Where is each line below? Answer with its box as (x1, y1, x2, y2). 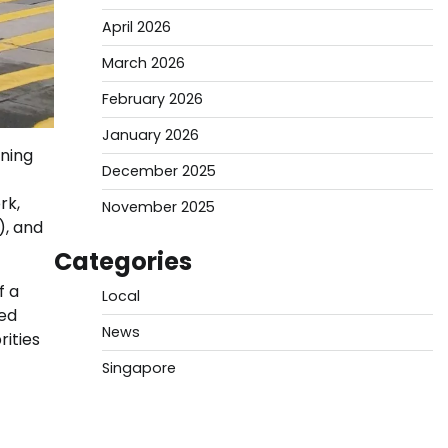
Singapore (101, 358, 176, 378)
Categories (53, 245, 192, 278)
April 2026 (101, 17, 171, 37)
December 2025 (101, 161, 216, 181)
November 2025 (101, 197, 215, 217)
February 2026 (101, 89, 203, 109)
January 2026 (101, 125, 199, 145)
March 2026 (101, 53, 185, 73)
